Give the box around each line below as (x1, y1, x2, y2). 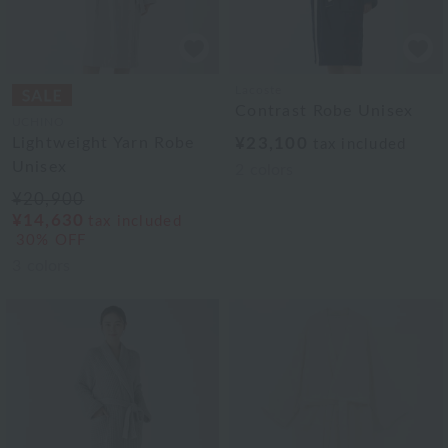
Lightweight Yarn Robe (11, 135, 195, 151)
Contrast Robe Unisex (235, 103, 414, 119)
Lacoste (235, 84, 282, 96)
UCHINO (11, 116, 66, 128)
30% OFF (15, 233, 87, 248)
